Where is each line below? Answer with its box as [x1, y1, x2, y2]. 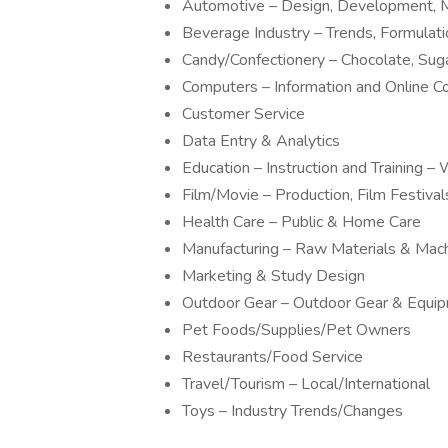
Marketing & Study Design [182, 265, 365, 287]
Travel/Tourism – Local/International [182, 373, 430, 395]
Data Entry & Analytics [182, 130, 340, 152]
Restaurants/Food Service [182, 346, 363, 368]
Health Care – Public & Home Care [182, 211, 421, 233]
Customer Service [182, 103, 305, 125]
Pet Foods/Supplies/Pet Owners [182, 319, 411, 341]
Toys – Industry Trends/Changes [182, 400, 403, 422]
